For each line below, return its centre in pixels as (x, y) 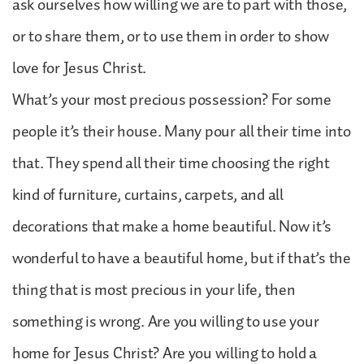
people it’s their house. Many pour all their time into (182, 131)
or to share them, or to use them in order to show (171, 36)
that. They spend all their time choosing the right (171, 163)
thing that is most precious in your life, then (154, 290)
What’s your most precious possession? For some (172, 100)
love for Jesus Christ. (80, 68)
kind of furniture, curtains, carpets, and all (148, 195)
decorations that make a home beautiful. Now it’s (172, 226)
